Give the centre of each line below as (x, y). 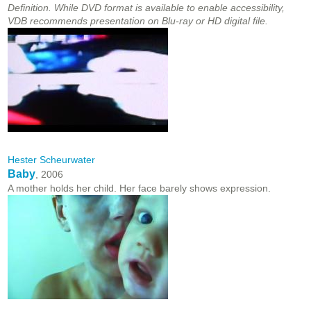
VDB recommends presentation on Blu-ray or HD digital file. (138, 21)
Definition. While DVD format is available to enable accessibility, (146, 8)
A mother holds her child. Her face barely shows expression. (139, 188)
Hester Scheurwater (51, 160)
